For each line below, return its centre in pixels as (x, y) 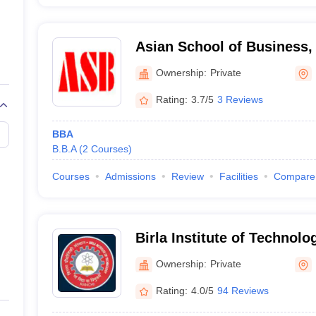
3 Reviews (240, 99)
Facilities (238, 176)
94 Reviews (243, 290)
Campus (163, 256)
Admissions (130, 176)
